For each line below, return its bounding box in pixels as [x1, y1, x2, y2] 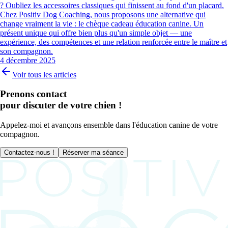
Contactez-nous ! [4, 149, 54, 157]
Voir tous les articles [12, 70, 76, 79]
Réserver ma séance [63, 149, 124, 157]
